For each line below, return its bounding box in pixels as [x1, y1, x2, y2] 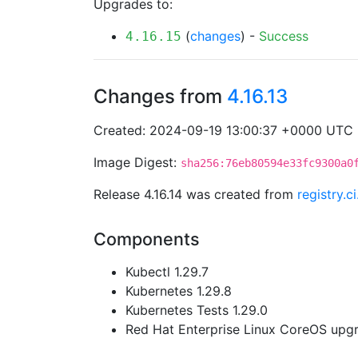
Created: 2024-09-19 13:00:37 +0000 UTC [93, 122, 353, 138]
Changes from [93, 85, 227, 108]
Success [259, 28, 308, 44]
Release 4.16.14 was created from [93, 186, 297, 202]
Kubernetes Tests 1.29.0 [125, 302, 268, 318]
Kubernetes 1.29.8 [125, 283, 232, 299]
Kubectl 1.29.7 [125, 264, 209, 280]
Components [93, 229, 200, 249]
